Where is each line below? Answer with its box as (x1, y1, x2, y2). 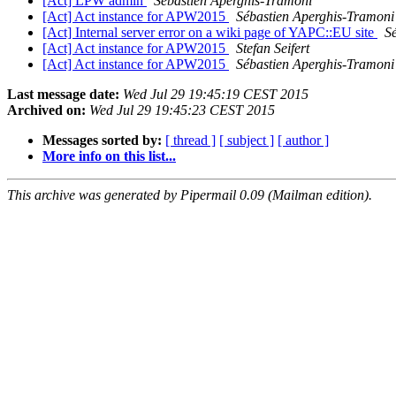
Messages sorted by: (42, 133, 162, 148)
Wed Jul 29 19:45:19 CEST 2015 (123, 87, 308, 103)
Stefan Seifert (236, 41, 309, 57)
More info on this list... (42, 148, 176, 164)
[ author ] (278, 133, 329, 148)
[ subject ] (219, 133, 274, 148)
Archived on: (7, 103, 86, 118)
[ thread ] (165, 133, 216, 148)
